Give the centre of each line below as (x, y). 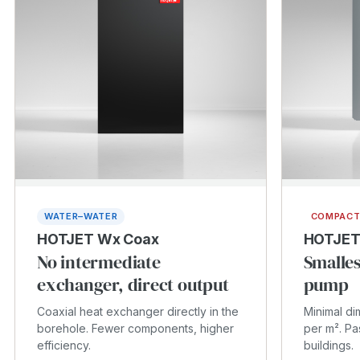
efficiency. (64, 345)
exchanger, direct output (133, 284)
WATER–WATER (81, 216)
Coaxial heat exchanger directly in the (138, 311)
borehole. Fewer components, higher (135, 328)
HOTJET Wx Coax (98, 239)
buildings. (328, 345)
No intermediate (99, 262)
